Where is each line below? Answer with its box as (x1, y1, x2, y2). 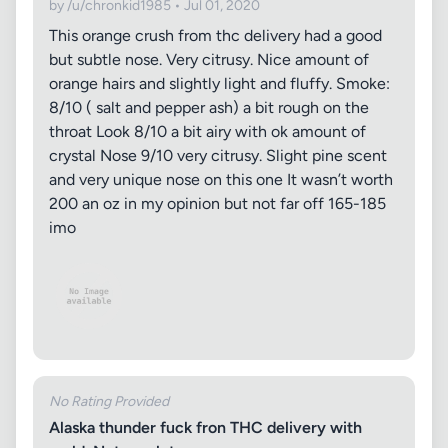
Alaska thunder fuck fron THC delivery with (49, 418, 362, 437)
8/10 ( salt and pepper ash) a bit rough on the (49, 98, 369, 117)
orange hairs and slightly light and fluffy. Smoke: (49, 74, 390, 93)
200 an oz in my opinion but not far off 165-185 (49, 194, 386, 213)
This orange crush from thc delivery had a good (49, 26, 382, 45)
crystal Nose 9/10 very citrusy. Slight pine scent (49, 146, 387, 165)
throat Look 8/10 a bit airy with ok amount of (49, 122, 366, 141)
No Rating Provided (49, 393, 169, 410)
